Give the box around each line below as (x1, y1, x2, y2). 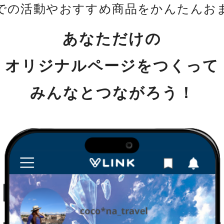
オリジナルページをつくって (5, 57, 219, 74)
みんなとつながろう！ (29, 84, 194, 101)
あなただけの (62, 30, 161, 47)
